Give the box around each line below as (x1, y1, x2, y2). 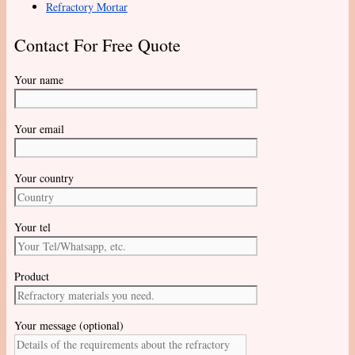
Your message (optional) (14, 318, 124, 334)
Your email (14, 121, 64, 137)
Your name (14, 72, 63, 88)
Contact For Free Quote (14, 33, 181, 57)
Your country (14, 170, 74, 186)
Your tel (14, 219, 51, 235)
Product (14, 269, 49, 284)
